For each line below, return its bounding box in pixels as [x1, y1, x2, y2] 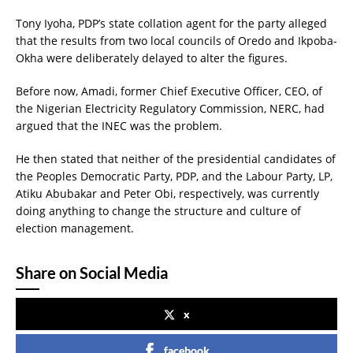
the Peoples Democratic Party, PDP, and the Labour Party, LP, [16, 168, 333, 184]
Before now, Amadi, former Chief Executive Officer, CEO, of [16, 83, 322, 98]
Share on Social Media [16, 262, 168, 282]
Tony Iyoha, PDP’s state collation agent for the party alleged [16, 15, 327, 31]
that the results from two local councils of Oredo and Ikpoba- [16, 32, 337, 48]
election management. [16, 220, 134, 236]
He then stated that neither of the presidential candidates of [16, 150, 336, 166]
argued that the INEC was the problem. [16, 117, 222, 133]
